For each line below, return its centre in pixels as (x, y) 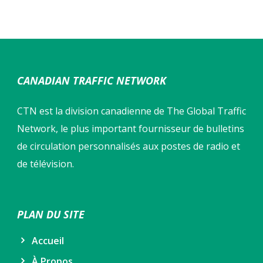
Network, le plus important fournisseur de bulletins (131, 129)
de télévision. (45, 164)
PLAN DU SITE (51, 215)
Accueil (48, 241)
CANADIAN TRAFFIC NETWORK (92, 81)
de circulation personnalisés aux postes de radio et (129, 146)
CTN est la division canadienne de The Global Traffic (131, 111)
